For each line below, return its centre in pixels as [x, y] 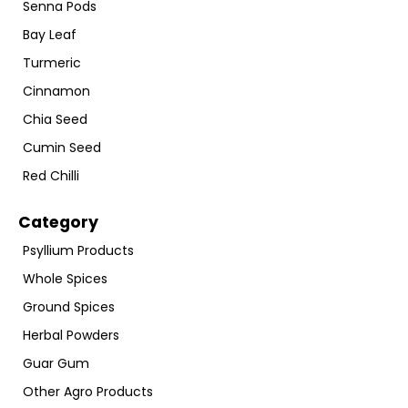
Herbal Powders [71, 336]
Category [58, 223]
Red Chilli [51, 176]
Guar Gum [56, 364]
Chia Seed [55, 120]
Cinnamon [56, 92]
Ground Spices [69, 307]
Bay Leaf [50, 35]
